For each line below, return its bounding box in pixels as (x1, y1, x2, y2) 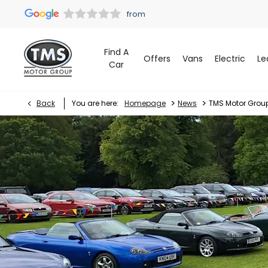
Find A (104, 46, 129, 59)
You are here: (72, 98, 118, 108)
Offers (143, 52, 170, 65)
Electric (214, 52, 245, 65)
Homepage (124, 98, 166, 108)
